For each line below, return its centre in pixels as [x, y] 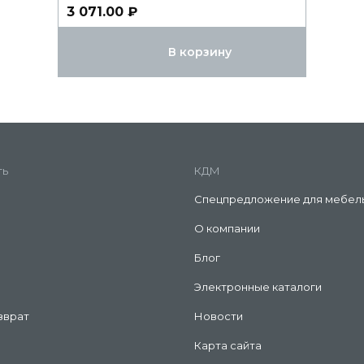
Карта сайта [228, 346]
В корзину [200, 52]
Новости [219, 316]
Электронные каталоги [258, 287]
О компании [227, 229]
